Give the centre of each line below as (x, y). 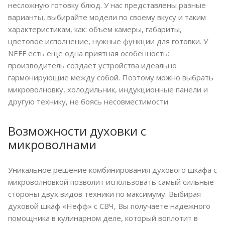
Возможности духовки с (77, 131)
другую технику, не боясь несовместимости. (89, 102)
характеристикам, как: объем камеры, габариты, (95, 29)
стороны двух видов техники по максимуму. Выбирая (104, 194)
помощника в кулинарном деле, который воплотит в (103, 218)
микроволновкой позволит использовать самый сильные (111, 182)
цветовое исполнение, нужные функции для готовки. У (108, 41)
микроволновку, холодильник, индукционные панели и (108, 90)
